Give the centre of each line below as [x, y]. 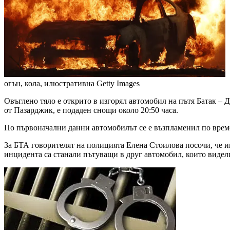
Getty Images [118, 84]
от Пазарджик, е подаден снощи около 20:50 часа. [91, 110]
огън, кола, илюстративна [49, 84]
